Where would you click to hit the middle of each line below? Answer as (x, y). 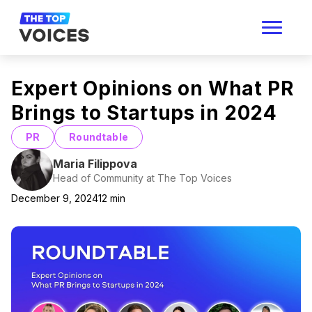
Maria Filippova (95, 163)
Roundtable (99, 137)
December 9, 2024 (55, 198)
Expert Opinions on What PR (153, 88)
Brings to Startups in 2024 (144, 113)
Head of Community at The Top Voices (142, 178)
